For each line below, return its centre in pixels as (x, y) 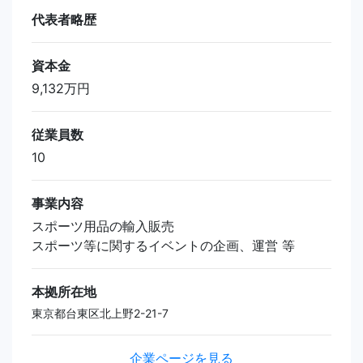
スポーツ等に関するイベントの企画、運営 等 (163, 245)
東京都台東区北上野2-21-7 (100, 313)
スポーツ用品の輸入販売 (103, 226)
